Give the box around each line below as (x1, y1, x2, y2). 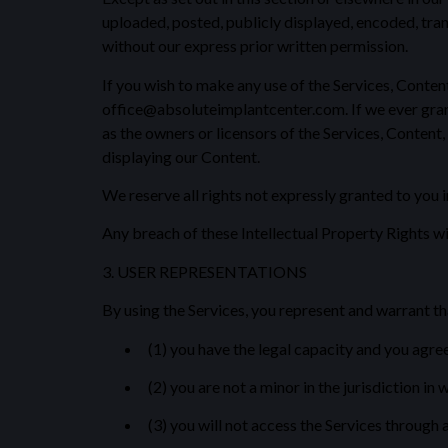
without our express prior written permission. (102, 36, 408, 56)
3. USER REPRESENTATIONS (102, 261, 307, 281)
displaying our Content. (102, 146, 260, 166)
